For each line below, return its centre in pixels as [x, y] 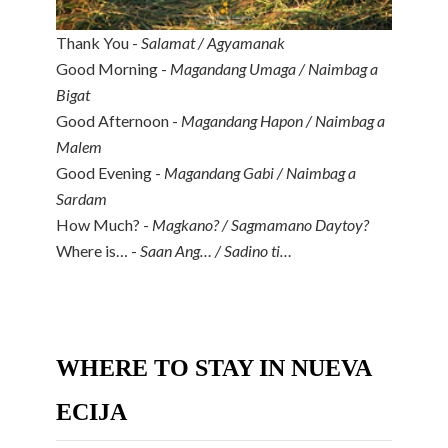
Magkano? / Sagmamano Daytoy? [260, 225]
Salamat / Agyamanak [213, 43]
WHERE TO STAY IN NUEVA [213, 368]
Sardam [81, 199]
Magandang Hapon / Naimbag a [283, 121]
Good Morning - [113, 69]
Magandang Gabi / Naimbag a [260, 173]
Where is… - [98, 251]
